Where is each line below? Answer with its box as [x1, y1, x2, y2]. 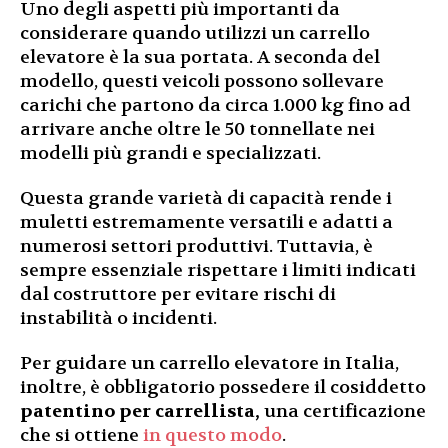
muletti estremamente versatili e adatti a [20, 210, 393, 234]
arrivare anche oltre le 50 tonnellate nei [20, 117, 375, 141]
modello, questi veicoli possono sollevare [20, 69, 384, 93]
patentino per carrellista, [20, 399, 260, 423]
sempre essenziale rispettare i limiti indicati [20, 258, 416, 282]
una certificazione [260, 399, 426, 423]
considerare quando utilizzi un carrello [20, 21, 370, 45]
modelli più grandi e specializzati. [20, 141, 321, 165]
